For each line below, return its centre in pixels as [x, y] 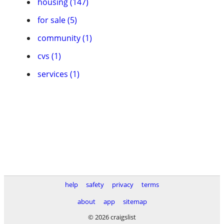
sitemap [135, 201]
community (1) [65, 38]
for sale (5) [57, 20]
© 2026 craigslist [112, 217]
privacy [123, 184]
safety [95, 184]
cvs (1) [49, 56]
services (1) [58, 74]
